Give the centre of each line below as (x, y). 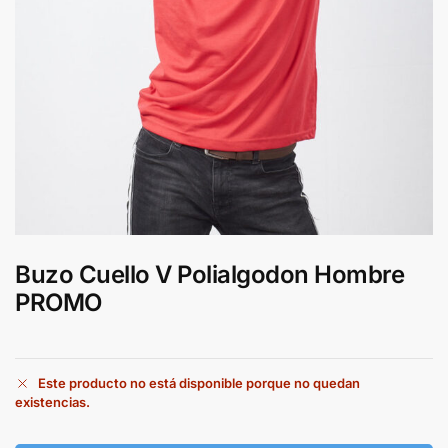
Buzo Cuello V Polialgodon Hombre (209, 274)
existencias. (52, 401)
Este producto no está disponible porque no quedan (199, 382)
